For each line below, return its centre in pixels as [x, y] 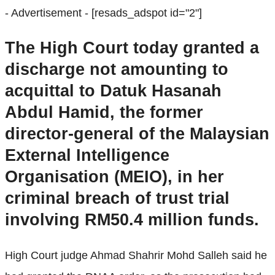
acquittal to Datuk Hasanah [113, 91]
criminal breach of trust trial [117, 199]
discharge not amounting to [117, 70]
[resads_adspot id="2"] [147, 13]
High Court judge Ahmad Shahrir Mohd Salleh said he [136, 255]
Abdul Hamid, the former [104, 113]
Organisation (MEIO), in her [114, 177]
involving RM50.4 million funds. [132, 220]
